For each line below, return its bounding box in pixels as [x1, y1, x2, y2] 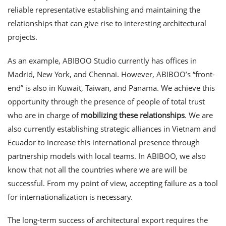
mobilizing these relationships [81, 109, 185, 120]
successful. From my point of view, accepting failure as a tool [8, 178, 218, 188]
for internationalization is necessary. [8, 191, 133, 202]
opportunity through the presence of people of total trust [8, 96, 205, 106]
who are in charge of [8, 109, 81, 120]
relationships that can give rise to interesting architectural [8, 18, 206, 28]
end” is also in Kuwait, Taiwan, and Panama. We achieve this [8, 82, 215, 93]
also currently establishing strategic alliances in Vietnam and [8, 123, 216, 134]
